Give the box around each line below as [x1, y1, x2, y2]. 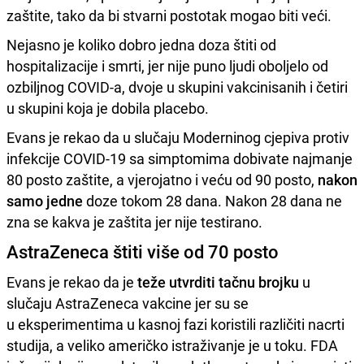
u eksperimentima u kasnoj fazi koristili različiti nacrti [6, 314, 344, 334]
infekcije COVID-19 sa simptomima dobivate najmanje [6, 148, 353, 168]
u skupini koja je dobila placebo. [6, 97, 209, 118]
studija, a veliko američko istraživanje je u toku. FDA [6, 335, 338, 355]
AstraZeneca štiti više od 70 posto [6, 239, 279, 263]
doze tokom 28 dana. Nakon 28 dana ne [83, 190, 342, 210]
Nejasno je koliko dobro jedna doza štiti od [6, 34, 276, 54]
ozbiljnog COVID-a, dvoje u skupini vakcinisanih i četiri [6, 76, 348, 97]
